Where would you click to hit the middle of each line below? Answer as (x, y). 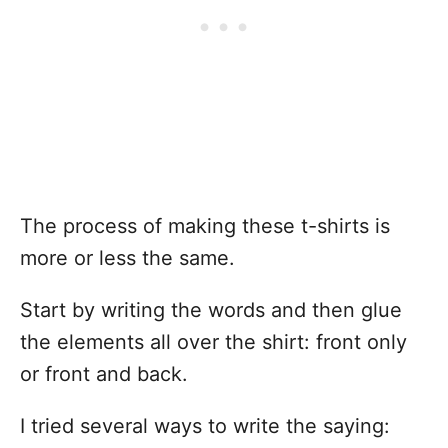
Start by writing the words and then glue (211, 310)
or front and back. (104, 374)
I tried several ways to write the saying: (205, 426)
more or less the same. (127, 258)
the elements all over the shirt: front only (213, 342)
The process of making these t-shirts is (205, 226)
